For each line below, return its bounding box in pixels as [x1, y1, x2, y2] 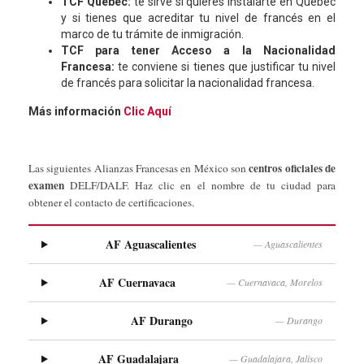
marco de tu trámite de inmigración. [61, 28, 244, 41]
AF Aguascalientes [106, 235, 197, 253]
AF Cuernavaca [99, 273, 176, 291]
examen [28, 177, 64, 193]
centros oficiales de [249, 160, 336, 176]
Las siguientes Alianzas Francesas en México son [28, 161, 249, 175]
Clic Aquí [123, 105, 171, 118]
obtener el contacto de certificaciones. [28, 195, 194, 210]
